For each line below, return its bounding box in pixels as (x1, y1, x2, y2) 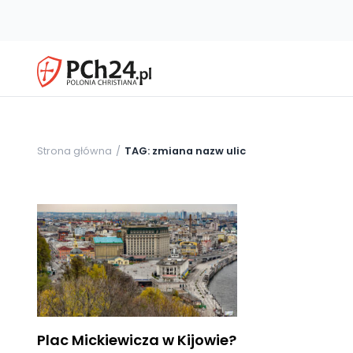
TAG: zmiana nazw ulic (124, 143, 246, 158)
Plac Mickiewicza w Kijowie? (37, 329, 236, 350)
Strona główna (37, 143, 112, 158)
